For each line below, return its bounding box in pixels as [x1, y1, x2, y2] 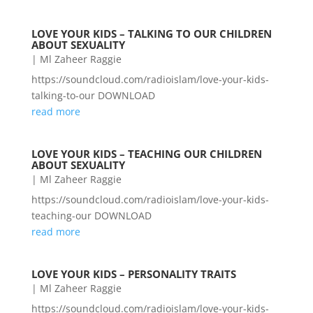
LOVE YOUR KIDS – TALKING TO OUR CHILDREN [31, 27, 272, 41]
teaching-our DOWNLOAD [31, 209, 152, 222]
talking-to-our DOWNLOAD [31, 89, 155, 102]
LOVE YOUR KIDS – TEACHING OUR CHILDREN [31, 147, 262, 161]
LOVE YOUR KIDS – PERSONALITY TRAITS [31, 267, 236, 282]
